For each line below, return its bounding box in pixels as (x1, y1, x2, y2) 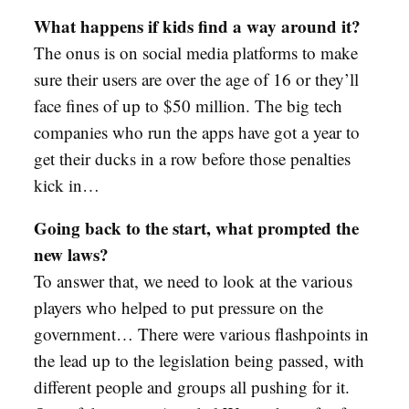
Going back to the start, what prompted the (34, 215, 359, 240)
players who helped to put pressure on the (34, 295, 323, 319)
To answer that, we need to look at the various (34, 268, 352, 292)
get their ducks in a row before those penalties (34, 146, 351, 170)
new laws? (34, 241, 109, 267)
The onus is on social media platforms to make (34, 40, 358, 64)
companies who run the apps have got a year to (34, 120, 360, 143)
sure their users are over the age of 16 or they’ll (34, 67, 359, 90)
